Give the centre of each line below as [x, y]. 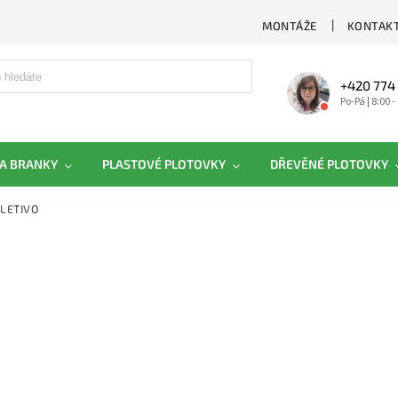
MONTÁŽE [290, 25]
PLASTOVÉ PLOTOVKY [164, 164]
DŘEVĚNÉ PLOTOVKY [329, 164]
